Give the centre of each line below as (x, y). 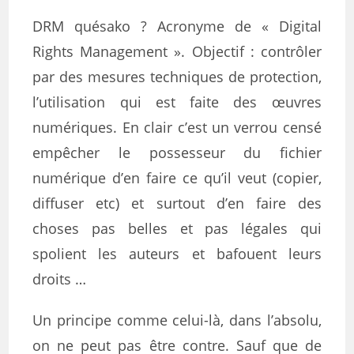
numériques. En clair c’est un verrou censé (177, 127)
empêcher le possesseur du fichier (177, 153)
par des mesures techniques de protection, (177, 77)
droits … (60, 279)
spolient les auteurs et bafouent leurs (177, 254)
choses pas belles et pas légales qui (177, 228)
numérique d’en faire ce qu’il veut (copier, (177, 178)
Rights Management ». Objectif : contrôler (177, 51)
